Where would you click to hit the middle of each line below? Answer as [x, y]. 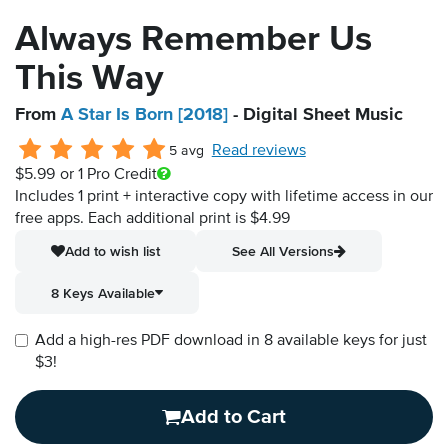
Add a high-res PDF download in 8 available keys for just [231, 341]
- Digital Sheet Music [315, 115]
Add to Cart [233, 417]
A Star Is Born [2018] [144, 115]
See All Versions [283, 251]
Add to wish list [112, 251]
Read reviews [258, 151]
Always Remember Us [193, 40]
